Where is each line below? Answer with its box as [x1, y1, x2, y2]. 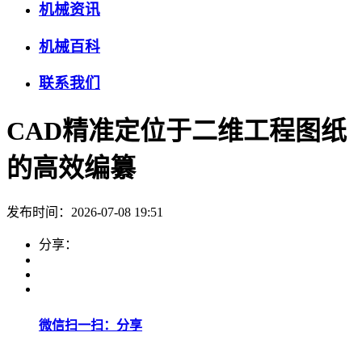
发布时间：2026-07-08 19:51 [6, 205, 163, 220]
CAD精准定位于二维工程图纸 [6, 116, 347, 145]
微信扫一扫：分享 [39, 318, 142, 332]
